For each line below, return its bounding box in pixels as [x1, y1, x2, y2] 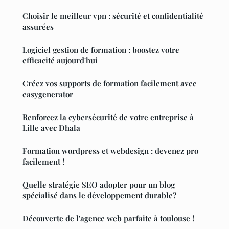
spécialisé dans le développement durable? [22, 190, 176, 200]
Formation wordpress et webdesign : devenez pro [22, 145, 198, 156]
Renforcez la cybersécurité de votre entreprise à [22, 111, 194, 122]
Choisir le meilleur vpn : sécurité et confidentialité [22, 10, 203, 21]
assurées [22, 21, 54, 32]
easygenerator [22, 88, 73, 99]
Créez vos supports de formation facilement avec [22, 78, 196, 88]
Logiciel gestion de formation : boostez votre [22, 44, 179, 55]
